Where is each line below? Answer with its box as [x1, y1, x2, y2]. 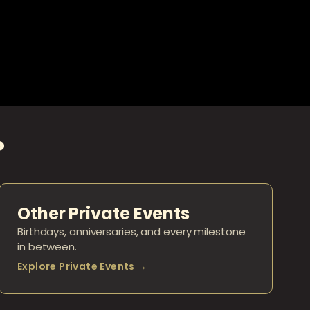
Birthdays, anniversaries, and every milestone [17, 224, 246, 239]
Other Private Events [17, 202, 190, 226]
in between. [17, 239, 77, 255]
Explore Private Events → [17, 259, 147, 274]
